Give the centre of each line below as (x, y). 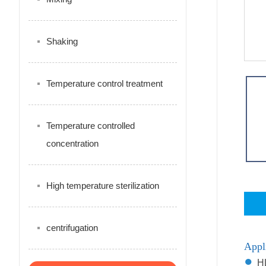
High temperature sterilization (103, 186)
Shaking (62, 41)
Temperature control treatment (104, 83)
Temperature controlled (91, 126)
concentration (72, 143)
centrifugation (72, 228)
